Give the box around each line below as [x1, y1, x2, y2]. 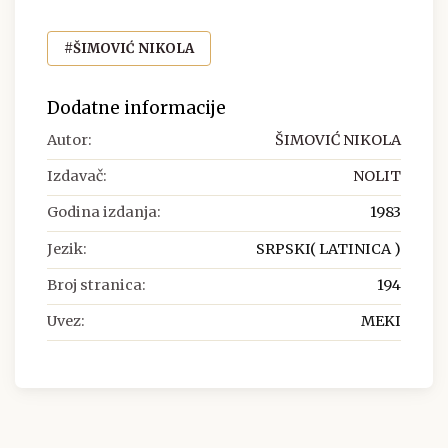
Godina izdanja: [47, 203, 161, 222]
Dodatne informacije [47, 96, 226, 119]
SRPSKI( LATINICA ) [256, 239, 401, 258]
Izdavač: [47, 166, 107, 185]
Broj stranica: [47, 276, 146, 295]
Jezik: [47, 239, 87, 258]
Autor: [47, 130, 92, 149]
